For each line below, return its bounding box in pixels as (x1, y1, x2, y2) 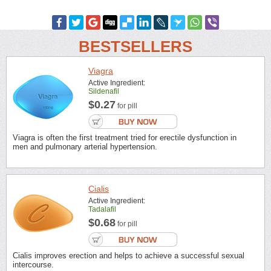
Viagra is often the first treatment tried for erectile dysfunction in (13, 133, 237, 142)
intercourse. (13, 260, 54, 270)
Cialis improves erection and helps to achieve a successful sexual (13, 251, 244, 261)
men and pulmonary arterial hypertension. (13, 142, 157, 151)
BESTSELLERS (79, 38, 192, 56)
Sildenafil (88, 87, 119, 96)
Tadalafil (88, 205, 116, 214)
